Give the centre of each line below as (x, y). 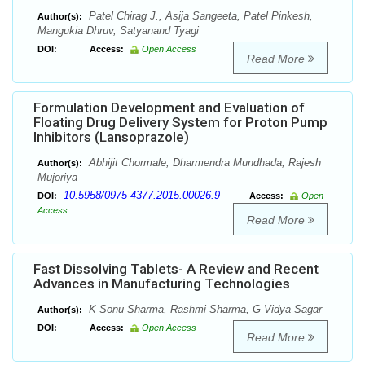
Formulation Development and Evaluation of (169, 108)
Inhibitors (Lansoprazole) (111, 137)
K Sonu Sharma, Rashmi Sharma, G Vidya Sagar (204, 310)
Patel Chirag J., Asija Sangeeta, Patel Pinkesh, (199, 16)
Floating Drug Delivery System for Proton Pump (180, 123)
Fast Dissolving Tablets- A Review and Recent (176, 269)
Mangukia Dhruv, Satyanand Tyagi (118, 31)
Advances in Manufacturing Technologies (162, 284)
